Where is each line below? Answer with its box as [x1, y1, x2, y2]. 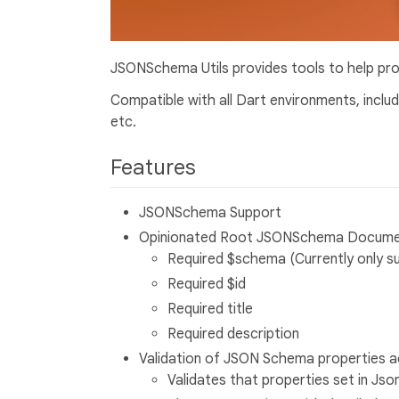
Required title [167, 300, 253, 319]
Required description [167, 325, 299, 344]
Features [110, 154, 201, 182]
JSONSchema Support [139, 204, 281, 223]
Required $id [167, 275, 246, 294]
